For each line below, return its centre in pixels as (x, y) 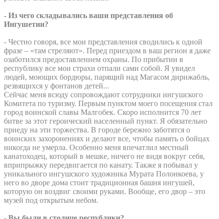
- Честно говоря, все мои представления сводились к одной (103, 42)
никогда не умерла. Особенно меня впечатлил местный (96, 147)
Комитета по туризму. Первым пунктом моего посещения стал (108, 103)
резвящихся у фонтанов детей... (57, 86)
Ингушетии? (27, 24)
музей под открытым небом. (51, 200)
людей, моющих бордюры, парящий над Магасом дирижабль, (107, 77)
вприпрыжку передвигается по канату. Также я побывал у (101, 165)
